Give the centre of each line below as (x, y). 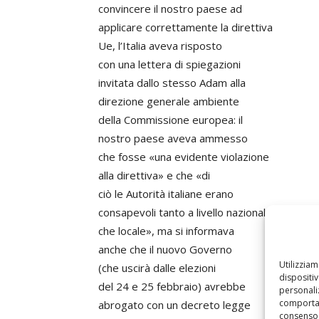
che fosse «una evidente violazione (184, 157)
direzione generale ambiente (169, 101)
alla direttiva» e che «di (154, 175)
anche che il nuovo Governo (165, 249)
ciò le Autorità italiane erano (166, 194)
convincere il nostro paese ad (170, 9)
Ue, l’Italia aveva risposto (160, 46)
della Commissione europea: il (171, 120)
